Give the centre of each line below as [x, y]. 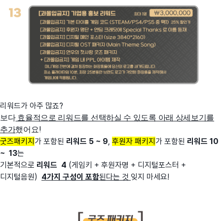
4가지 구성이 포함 [70, 177]
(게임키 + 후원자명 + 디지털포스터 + [127, 165]
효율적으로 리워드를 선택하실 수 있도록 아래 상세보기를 [115, 118]
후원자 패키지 [134, 142]
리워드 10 [202, 142]
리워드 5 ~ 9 [86, 142]
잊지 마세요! [151, 177]
